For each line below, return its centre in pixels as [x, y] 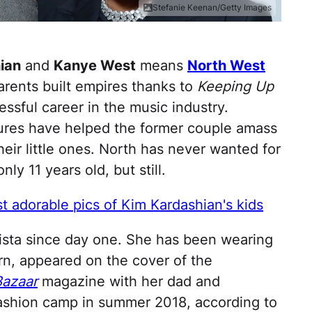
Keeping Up [235, 87]
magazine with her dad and [129, 282]
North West [226, 66]
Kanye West [95, 66]
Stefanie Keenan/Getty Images [212, 8]
